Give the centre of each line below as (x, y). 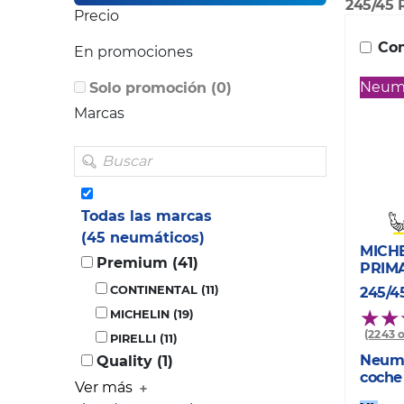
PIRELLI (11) (144, 339)
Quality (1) (135, 362)
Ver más (106, 388)
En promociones (133, 52)
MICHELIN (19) (152, 315)
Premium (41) (147, 263)
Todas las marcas (147, 216)
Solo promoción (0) (161, 88)
